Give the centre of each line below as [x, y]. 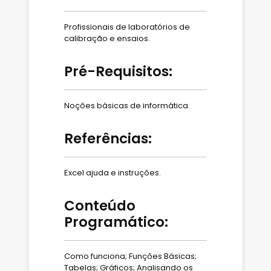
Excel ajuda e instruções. [113, 173]
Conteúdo [100, 206]
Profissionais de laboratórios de [127, 27]
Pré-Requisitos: [118, 71]
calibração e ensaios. [107, 38]
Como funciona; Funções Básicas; [130, 256]
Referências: [108, 139]
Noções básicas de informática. [127, 106]
